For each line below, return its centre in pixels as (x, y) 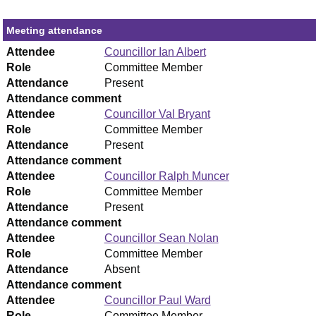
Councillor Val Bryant (157, 114)
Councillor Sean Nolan (161, 238)
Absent (122, 269)
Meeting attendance (55, 31)
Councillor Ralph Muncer (166, 176)
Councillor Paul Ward (157, 300)
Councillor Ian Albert (155, 52)
